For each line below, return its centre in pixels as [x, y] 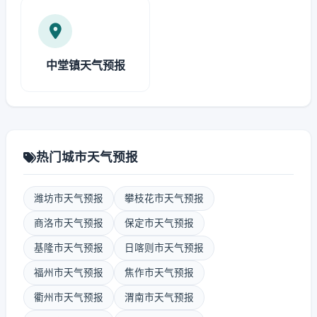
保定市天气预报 [159, 223]
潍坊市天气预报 [69, 198]
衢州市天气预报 [69, 297]
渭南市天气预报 [159, 297]
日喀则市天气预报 [164, 248]
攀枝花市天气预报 [164, 198]
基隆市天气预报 [69, 248]
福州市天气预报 [69, 272]
